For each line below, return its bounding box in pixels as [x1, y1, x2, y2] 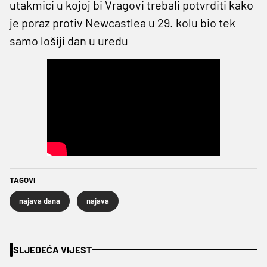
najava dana [19, 195, 60, 206]
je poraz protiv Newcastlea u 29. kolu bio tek [10, 15, 235, 30]
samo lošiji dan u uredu [10, 33, 128, 48]
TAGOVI [10, 175, 35, 185]
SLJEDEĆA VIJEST [13, 243, 92, 255]
